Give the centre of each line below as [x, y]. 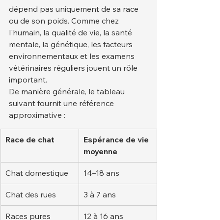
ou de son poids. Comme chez [65, 21]
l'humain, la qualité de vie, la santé [71, 32]
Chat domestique [37, 173]
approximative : [37, 115]
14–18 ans [101, 173]
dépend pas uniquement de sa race [75, 9]
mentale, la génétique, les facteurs [72, 44]
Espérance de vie [117, 139]
